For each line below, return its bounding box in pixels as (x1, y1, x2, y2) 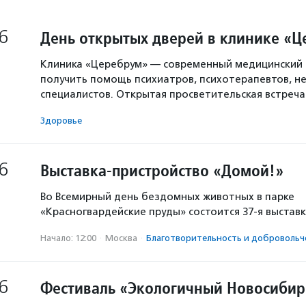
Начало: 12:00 (40, 233, 96, 243)
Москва (105, 233, 137, 243)
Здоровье (40, 115, 82, 126)
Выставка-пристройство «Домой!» (40, 160, 283, 181)
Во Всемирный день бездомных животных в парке (40, 191, 294, 203)
